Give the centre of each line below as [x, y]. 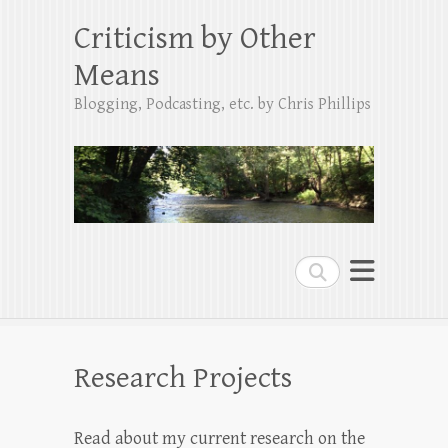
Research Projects [183, 377]
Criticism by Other [195, 38]
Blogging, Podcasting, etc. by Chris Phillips [222, 104]
